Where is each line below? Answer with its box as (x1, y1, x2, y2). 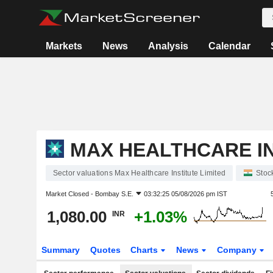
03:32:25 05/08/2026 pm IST (143, 190, 227, 197)
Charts (130, 245, 161, 255)
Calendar (208, 41, 251, 51)
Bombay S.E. (94, 190, 133, 197)
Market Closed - (45, 190, 95, 197)
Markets (46, 41, 83, 51)
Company (217, 245, 260, 255)
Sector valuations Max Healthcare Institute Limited (52, 169, 225, 177)
